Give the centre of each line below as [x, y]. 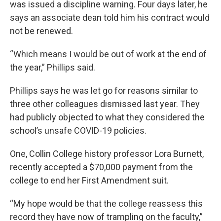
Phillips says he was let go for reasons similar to [104, 91]
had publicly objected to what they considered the [107, 117]
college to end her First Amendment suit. [89, 180]
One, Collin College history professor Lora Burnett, [107, 154]
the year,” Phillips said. [53, 67]
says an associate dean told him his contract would [110, 18]
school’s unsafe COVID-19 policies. [78, 130]
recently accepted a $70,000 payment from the [101, 167]
